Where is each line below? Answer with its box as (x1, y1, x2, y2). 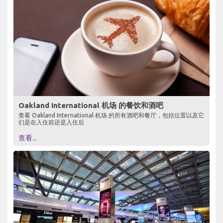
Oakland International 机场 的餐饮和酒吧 (18, 101, 163, 110)
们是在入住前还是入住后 (18, 119, 84, 126)
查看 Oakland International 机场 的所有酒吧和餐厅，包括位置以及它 (18, 112, 204, 119)
